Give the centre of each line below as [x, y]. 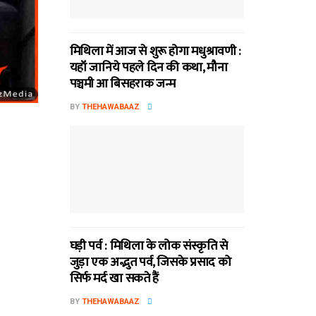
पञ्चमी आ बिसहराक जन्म [122, 84]
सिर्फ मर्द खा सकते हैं [114, 278]
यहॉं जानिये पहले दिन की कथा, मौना [148, 68]
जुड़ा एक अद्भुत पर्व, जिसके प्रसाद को [150, 262]
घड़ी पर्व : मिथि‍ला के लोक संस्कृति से [148, 246]
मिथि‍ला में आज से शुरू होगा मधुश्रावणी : [155, 52]
